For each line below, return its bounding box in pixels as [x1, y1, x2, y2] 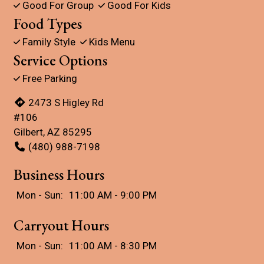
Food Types [14, 14, 82, 34]
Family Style [20, 36, 78, 48]
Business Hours [14, 165, 104, 184]
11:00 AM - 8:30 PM [68, 240, 157, 252]
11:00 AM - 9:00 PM [68, 189, 157, 202]
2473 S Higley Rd [28, 97, 104, 109]
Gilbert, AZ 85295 [14, 126, 92, 138]
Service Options [14, 51, 107, 70]
